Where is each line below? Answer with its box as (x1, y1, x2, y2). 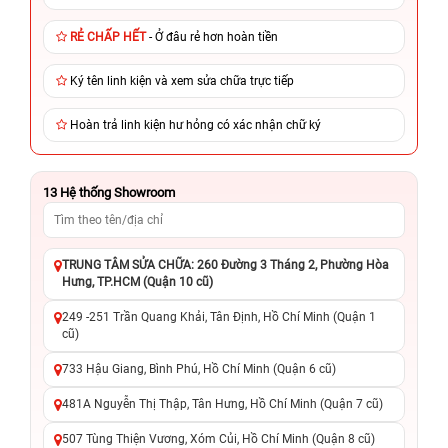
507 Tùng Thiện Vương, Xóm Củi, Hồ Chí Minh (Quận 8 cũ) (62, 431, 375, 446)
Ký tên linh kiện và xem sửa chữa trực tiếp (70, 73, 294, 88)
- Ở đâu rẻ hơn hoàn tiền (146, 29, 278, 44)
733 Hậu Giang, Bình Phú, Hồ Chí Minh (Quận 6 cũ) (62, 361, 336, 376)
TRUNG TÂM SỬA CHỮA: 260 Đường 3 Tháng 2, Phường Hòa (62, 257, 389, 272)
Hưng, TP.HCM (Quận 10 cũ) (62, 274, 213, 289)
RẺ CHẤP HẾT (70, 29, 146, 44)
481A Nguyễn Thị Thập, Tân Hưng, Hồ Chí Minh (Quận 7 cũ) (62, 396, 383, 411)
